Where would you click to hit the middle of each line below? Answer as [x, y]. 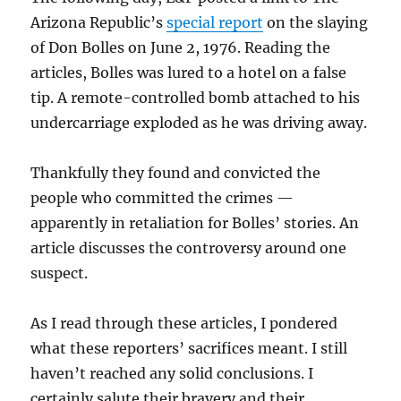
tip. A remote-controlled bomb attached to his [196, 98]
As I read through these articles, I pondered [184, 324]
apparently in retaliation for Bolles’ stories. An [195, 223]
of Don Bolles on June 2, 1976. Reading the [181, 48]
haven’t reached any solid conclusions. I [172, 374]
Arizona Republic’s [99, 23]
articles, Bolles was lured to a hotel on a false [189, 73]
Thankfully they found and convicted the [176, 173]
